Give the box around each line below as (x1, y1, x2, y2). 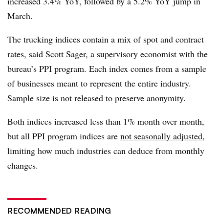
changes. (7, 159, 38, 171)
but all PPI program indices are (7, 130, 120, 142)
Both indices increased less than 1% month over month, (7, 115, 204, 127)
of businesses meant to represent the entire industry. (7, 77, 191, 89)
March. (7, 9, 33, 22)
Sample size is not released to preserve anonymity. (7, 91, 186, 104)
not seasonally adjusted (120, 130, 202, 142)
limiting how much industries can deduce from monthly (7, 144, 204, 156)
